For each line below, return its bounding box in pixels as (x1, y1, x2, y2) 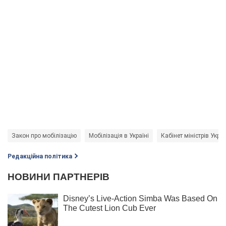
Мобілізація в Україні (89, 132, 149, 139)
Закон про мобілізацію (12, 132, 77, 139)
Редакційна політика (8, 152, 72, 160)
